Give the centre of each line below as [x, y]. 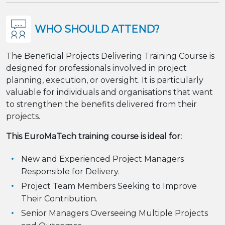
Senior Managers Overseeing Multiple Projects [115, 213]
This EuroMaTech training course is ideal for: [94, 136]
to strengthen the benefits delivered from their [101, 104]
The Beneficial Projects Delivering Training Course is [110, 56]
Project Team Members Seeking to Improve [109, 186]
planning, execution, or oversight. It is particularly [105, 80]
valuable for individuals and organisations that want [109, 92]
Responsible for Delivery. [70, 172]
